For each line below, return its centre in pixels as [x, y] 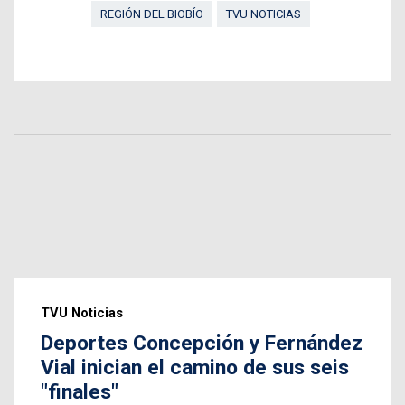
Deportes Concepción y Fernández [202, 343]
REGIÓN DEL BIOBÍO [151, 14]
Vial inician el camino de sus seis [195, 367]
